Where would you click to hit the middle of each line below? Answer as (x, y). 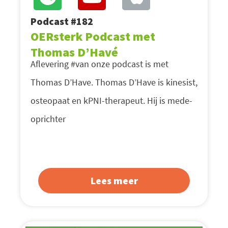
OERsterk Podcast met (93, 37)
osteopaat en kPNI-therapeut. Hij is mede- (111, 101)
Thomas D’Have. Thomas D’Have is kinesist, (114, 82)
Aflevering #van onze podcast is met (99, 64)
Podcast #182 (62, 21)
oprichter (48, 119)
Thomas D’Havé (74, 52)
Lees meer (114, 181)
